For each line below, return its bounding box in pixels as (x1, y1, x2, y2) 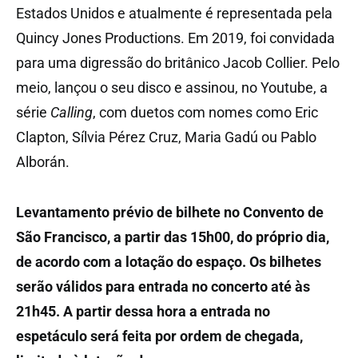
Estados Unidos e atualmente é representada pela (16, 4, 332, 22)
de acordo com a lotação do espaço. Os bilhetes (16, 253, 321, 270)
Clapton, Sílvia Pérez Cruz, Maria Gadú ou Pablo (16, 128, 316, 145)
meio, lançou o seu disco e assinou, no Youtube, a (16, 78, 328, 96)
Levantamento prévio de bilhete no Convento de (16, 203, 324, 221)
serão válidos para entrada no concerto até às (16, 277, 310, 295)
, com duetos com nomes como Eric (93, 103, 318, 121)
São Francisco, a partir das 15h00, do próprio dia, (16, 228, 329, 245)
